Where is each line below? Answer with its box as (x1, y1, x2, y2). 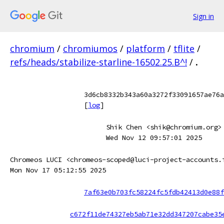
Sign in (193, 11, 214, 21)
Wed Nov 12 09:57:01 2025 (106, 133, 202, 142)
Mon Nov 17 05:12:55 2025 (10, 165, 106, 174)
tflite (173, 42, 194, 54)
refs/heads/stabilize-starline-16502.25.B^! (10, 56, 187, 68)
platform (126, 42, 165, 54)
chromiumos (63, 42, 117, 54)
